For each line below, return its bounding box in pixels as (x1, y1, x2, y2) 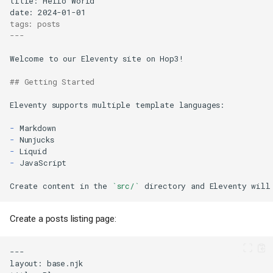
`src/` (112, 180, 140, 191)
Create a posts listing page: (10, 213, 116, 224)
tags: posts (10, 18, 60, 29)
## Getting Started (10, 76, 95, 87)
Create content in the (10, 180, 112, 191)
